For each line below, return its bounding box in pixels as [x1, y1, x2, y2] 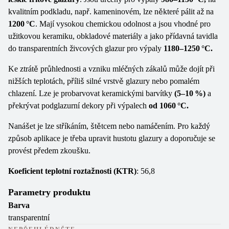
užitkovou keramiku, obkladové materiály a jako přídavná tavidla [8, 32, 218, 40]
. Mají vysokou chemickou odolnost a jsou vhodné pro [35, 19, 211, 28]
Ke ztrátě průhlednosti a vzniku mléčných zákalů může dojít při [8, 64, 215, 73]
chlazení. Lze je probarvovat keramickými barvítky [8, 89, 174, 98]
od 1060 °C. [149, 101, 189, 110]
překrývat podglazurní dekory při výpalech [8, 101, 149, 110]
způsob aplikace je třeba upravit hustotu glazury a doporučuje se [8, 134, 215, 143]
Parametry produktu [8, 187, 90, 197]
